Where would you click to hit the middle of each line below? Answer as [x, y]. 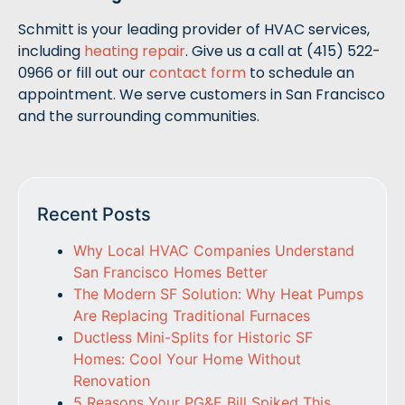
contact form [198, 73]
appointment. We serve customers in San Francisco [202, 95]
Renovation [112, 380]
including [51, 52]
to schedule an [300, 73]
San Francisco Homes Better [170, 272]
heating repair [135, 52]
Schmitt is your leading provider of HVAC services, [194, 30]
